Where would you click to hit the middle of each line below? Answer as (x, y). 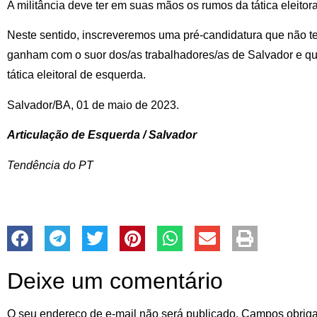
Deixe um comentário (115, 281)
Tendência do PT (50, 165)
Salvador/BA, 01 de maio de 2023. (93, 105)
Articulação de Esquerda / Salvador (102, 135)
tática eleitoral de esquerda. (76, 75)
